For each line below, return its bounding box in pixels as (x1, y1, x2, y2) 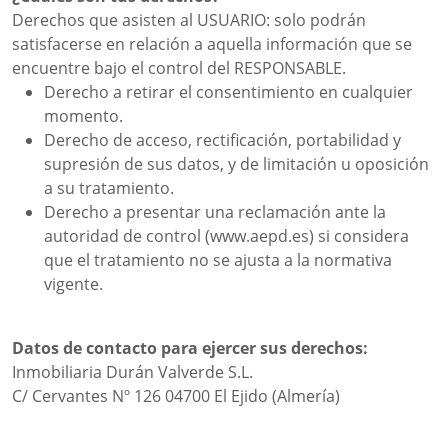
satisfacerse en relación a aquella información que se (12, 33, 412, 55)
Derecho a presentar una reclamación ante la (44, 201, 386, 223)
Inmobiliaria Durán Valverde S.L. (12, 361, 253, 383)
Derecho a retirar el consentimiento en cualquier (44, 81, 413, 103)
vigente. (44, 273, 103, 295)
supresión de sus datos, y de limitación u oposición (44, 153, 429, 175)
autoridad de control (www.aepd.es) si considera (44, 225, 409, 247)
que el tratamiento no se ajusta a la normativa (44, 249, 392, 271)
